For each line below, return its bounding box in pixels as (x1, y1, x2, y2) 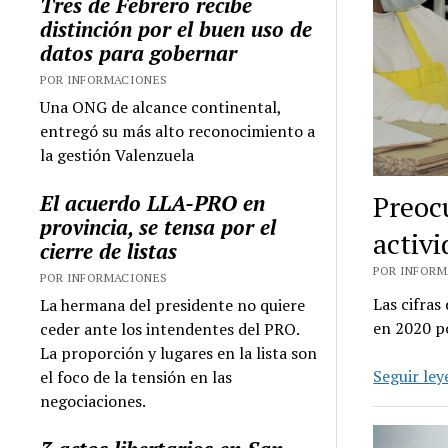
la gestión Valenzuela (40, 143, 195, 166)
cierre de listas (40, 236, 178, 265)
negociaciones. (40, 389, 147, 412)
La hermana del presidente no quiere (40, 293, 306, 316)
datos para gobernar (40, 38, 238, 67)
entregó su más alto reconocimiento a (40, 119, 316, 142)
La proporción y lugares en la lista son (40, 341, 318, 364)
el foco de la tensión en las (40, 365, 233, 388)
